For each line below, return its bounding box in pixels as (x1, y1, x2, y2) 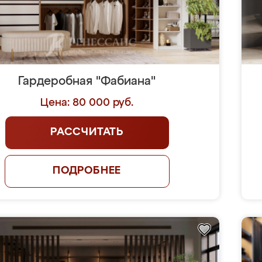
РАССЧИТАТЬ (50, 127, 124, 137)
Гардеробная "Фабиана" (18, 75, 156, 87)
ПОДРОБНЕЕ (52, 166, 122, 176)
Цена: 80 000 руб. (40, 98, 134, 108)
